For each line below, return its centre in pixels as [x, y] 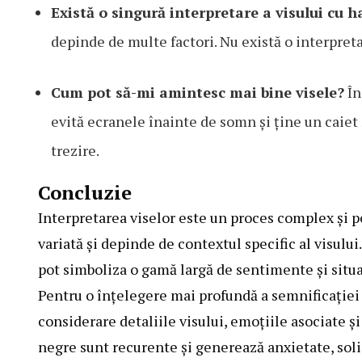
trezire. [75, 151]
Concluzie [85, 193]
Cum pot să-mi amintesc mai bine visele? [198, 93]
